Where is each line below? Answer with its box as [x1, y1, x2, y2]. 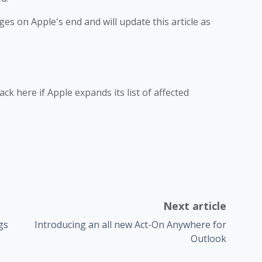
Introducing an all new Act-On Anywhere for [35, 218, 227, 231]
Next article [163, 199, 227, 213]
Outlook [191, 232, 227, 245]
